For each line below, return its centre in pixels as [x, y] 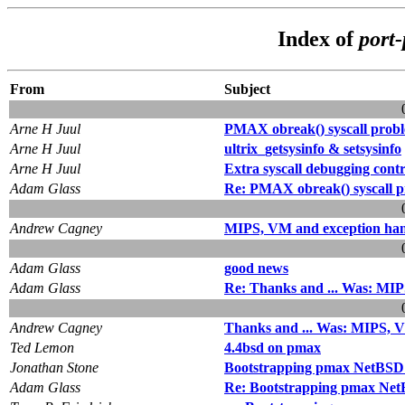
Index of [318, 38]
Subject [247, 89]
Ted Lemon [42, 347]
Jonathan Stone [54, 367]
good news [256, 268]
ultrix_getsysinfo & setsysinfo [313, 148]
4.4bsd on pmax [273, 347]
